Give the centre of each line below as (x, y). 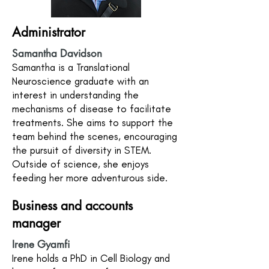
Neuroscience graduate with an (80, 81)
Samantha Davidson (57, 53)
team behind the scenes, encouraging (95, 136)
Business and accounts (72, 206)
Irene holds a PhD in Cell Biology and (91, 258)
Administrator (49, 32)
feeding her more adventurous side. (90, 178)
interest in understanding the (75, 95)
